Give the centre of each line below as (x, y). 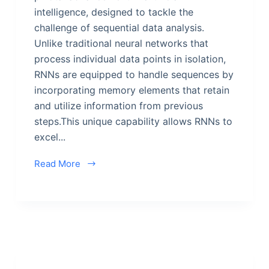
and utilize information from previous (118, 105)
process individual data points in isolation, (130, 59)
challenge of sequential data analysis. (119, 27)
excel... (50, 137)
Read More (57, 163)
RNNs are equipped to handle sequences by (134, 74)
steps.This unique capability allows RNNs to (133, 121)
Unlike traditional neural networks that (121, 43)
